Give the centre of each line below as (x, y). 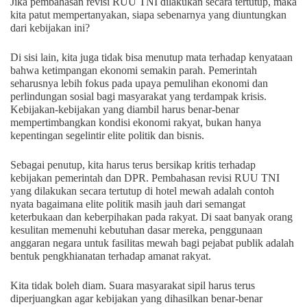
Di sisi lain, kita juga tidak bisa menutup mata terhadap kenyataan (151, 58)
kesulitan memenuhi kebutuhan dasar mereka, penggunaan (136, 230)
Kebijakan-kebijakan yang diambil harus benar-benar (125, 110)
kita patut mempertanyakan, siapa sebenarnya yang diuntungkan (148, 15)
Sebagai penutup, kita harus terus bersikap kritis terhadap (133, 165)
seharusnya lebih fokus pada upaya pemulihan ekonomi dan (139, 84)
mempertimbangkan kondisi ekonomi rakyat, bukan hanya (136, 123)
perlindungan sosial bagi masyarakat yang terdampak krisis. (138, 97)
